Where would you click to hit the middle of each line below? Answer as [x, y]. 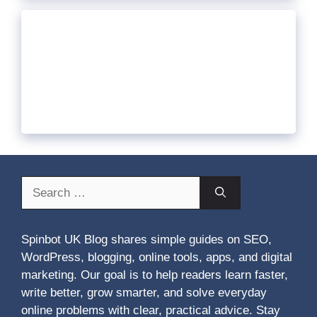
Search [39, 185]
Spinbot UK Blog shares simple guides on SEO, [146, 240]
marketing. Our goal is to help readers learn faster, [155, 275]
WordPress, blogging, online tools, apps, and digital [157, 258]
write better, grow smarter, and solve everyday [144, 293]
